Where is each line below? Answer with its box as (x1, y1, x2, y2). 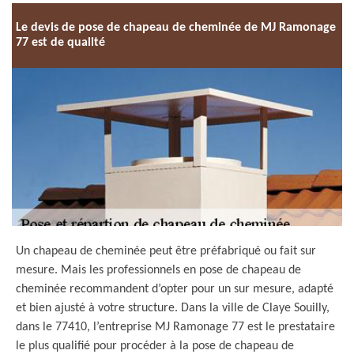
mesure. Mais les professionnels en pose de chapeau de (16, 264, 301, 277)
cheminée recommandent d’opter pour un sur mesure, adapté (16, 283, 333, 296)
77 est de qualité (16, 36, 105, 49)
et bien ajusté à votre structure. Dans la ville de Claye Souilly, (16, 302, 330, 314)
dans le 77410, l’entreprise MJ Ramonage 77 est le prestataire (16, 321, 335, 333)
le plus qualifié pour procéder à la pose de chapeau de (16, 340, 294, 352)
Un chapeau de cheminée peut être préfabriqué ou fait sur (16, 245, 316, 258)
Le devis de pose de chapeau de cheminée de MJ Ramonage (16, 21, 336, 34)
